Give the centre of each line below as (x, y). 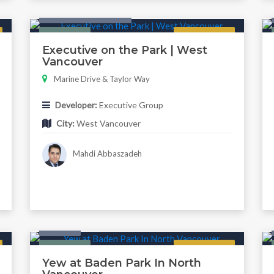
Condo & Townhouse (85, 13)
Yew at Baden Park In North (121, 263)
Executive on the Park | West (124, 50)
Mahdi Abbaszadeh (107, 154)
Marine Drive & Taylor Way (102, 79)
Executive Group (130, 105)
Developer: (76, 105)
